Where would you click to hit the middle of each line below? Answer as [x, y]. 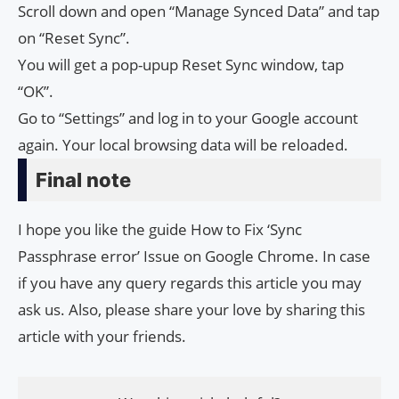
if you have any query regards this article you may [190, 282]
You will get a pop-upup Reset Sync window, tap [181, 64]
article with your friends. [102, 336]
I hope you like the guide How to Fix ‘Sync [160, 229]
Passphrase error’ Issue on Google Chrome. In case [194, 256]
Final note [83, 179]
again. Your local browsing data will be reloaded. [183, 144]
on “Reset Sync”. [74, 37]
